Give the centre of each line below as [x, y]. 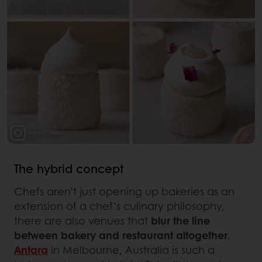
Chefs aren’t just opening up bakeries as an [124, 192]
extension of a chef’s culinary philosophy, [119, 206]
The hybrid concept [69, 169]
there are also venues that [82, 221]
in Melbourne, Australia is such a [131, 250]
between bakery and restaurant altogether [121, 235]
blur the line [180, 221]
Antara [31, 250]
